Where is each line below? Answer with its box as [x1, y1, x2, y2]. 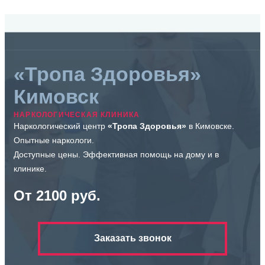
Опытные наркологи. [14, 135, 94, 145]
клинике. [14, 163, 47, 173]
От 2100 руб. [14, 187, 101, 203]
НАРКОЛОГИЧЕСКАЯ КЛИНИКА [14, 110, 140, 119]
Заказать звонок [93, 233, 172, 244]
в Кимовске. [189, 121, 234, 131]
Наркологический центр [14, 121, 108, 131]
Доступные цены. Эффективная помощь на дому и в [14, 149, 219, 159]
